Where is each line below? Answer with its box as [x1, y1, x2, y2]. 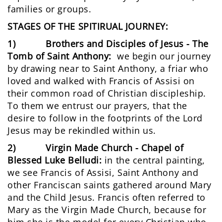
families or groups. [7, 3, 92, 15]
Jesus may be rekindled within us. [7, 124, 156, 137]
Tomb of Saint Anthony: [7, 50, 111, 62]
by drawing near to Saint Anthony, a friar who [7, 62, 209, 75]
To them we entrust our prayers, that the [7, 100, 187, 112]
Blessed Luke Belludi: [7, 154, 105, 166]
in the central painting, [104, 154, 205, 166]
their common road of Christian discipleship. [7, 87, 206, 100]
